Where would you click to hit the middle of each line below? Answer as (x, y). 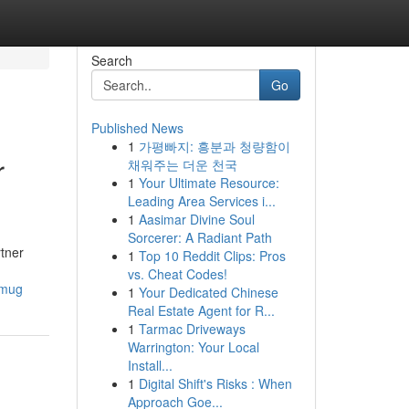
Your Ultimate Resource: (209, 183)
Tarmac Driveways (192, 329)
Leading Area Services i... (201, 201)
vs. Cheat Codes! (177, 274)
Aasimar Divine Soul (196, 219)
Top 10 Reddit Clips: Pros (212, 256)
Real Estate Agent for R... (201, 310)
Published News (137, 128)
